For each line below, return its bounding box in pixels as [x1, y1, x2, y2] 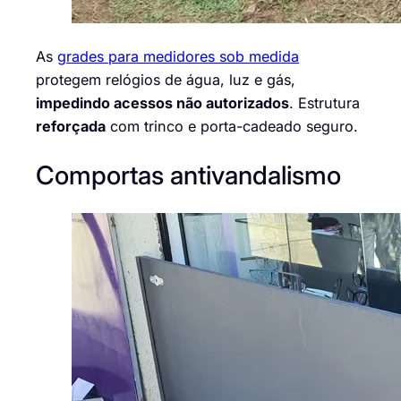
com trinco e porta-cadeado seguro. [106, 116, 358, 135]
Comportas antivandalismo [36, 159, 341, 192]
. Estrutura [289, 93, 360, 112]
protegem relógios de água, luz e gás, [36, 70, 295, 89]
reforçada [36, 116, 106, 135]
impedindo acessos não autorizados [36, 93, 289, 112]
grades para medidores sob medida [57, 47, 299, 65]
